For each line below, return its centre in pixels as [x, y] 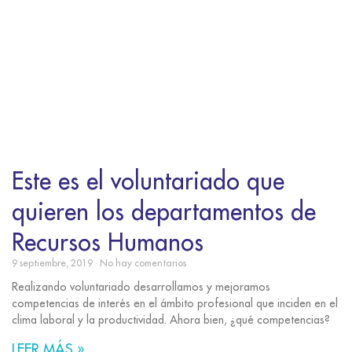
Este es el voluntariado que [148, 181]
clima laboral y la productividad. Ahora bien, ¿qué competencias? [171, 320]
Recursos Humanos [108, 242]
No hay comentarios [142, 263]
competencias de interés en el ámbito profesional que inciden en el [175, 304]
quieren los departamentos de [164, 211]
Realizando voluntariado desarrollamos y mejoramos [141, 287]
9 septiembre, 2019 [53, 263]
